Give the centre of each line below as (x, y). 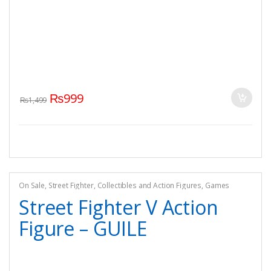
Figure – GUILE (83, 229)
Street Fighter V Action (118, 207)
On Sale (32, 185)
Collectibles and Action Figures (149, 185)
